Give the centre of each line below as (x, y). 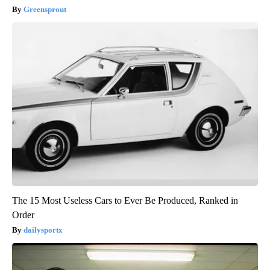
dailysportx (43, 230)
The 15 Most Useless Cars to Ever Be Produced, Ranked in (125, 201)
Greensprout (45, 10)
